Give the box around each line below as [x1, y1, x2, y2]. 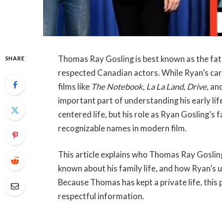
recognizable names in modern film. [58, 123, 187, 133]
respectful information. [58, 191, 145, 202]
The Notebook [91, 81, 143, 92]
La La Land [146, 81, 184, 92]
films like [58, 81, 92, 92]
